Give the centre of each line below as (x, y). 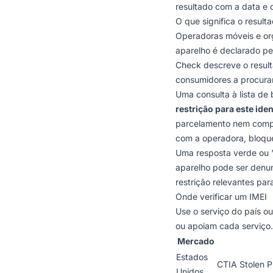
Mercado (196, 241)
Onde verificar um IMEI (221, 197)
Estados (192, 257)
